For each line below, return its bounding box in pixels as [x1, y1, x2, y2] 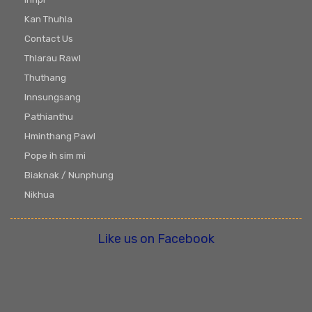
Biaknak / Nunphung [24, 169, 114, 181]
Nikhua [24, 189, 54, 201]
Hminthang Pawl [24, 130, 95, 142]
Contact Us [24, 33, 73, 45]
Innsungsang [24, 91, 81, 103]
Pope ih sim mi [24, 150, 86, 162]
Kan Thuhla [24, 13, 72, 25]
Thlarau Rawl [24, 52, 81, 64]
